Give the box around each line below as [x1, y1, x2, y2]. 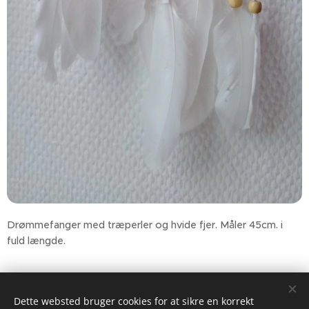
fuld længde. [7, 235, 68, 247]
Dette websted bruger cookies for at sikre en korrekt [14, 295, 254, 308]
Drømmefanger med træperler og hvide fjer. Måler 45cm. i [7, 219, 283, 231]
